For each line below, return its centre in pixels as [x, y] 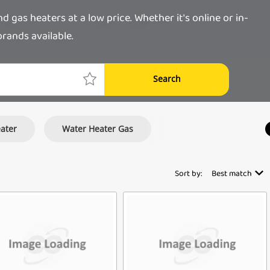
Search [167, 78]
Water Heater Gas [98, 128]
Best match [232, 174]
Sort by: [189, 174]
